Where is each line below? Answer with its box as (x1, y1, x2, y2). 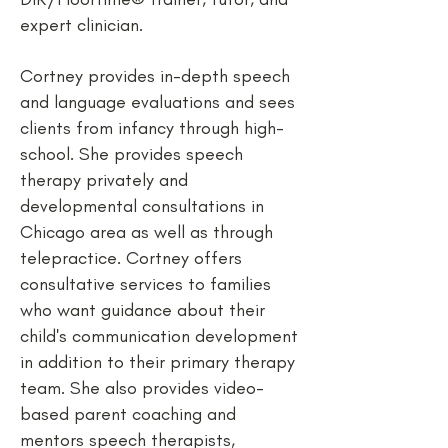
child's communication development (20, 325, 298, 347)
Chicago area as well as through (20, 221, 273, 243)
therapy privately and (20, 169, 188, 191)
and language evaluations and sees (20, 91, 295, 113)
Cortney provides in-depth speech (20, 65, 290, 87)
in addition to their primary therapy (20, 351, 295, 373)
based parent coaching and (20, 403, 236, 425)
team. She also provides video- (20, 377, 264, 399)
